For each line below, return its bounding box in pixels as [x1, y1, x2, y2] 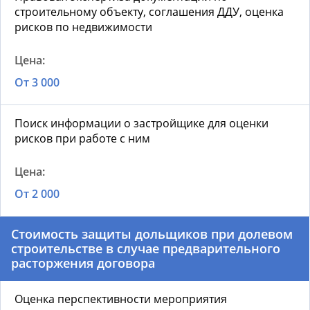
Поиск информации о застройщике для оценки [15, 116, 268, 131]
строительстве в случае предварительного [11, 240, 280, 257]
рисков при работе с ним [15, 131, 150, 147]
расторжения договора [11, 255, 155, 272]
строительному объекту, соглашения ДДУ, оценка [15, 4, 284, 20]
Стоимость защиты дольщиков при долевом [11, 226, 293, 243]
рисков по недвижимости [15, 19, 152, 35]
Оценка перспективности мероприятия [15, 291, 227, 307]
